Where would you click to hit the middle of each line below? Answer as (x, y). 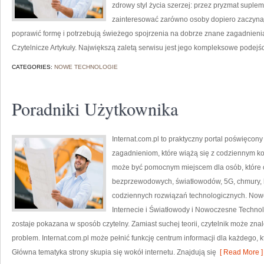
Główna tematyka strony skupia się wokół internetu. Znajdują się (114, 252)
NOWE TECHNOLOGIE (86, 67)
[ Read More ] (240, 252)
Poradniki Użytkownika (95, 108)
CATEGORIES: (33, 67)
